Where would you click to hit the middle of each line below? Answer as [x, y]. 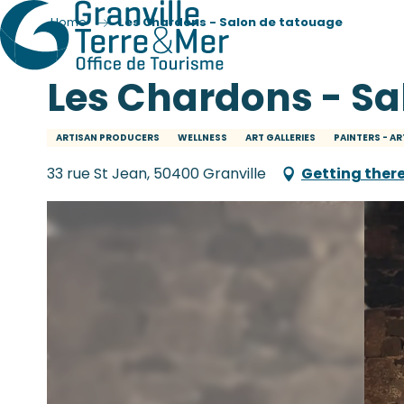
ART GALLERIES [280, 138]
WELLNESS [202, 138]
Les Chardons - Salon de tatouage [230, 22]
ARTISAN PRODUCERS [108, 138]
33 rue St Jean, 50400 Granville [156, 174]
